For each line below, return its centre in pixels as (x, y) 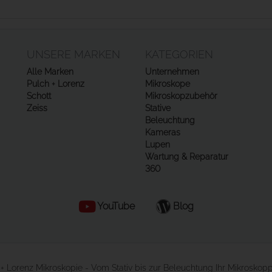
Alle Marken (50, 72)
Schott (39, 96)
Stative (158, 108)
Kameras (163, 132)
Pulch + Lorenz (56, 84)
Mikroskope (168, 84)
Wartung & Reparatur (187, 157)
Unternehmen (172, 72)
